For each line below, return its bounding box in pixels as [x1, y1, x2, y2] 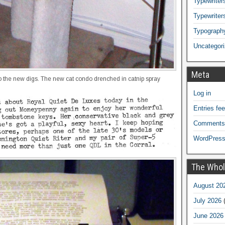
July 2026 [193, 197, 221, 204]
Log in [193, 89, 211, 97]
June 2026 [193, 212, 223, 219]
